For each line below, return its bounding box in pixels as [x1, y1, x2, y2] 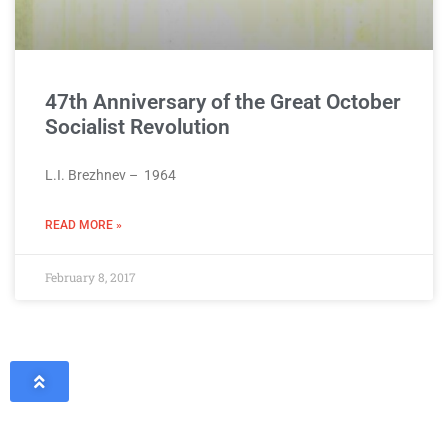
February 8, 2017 [45, 269, 136, 285]
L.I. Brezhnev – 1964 [45, 167, 176, 183]
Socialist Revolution [45, 115, 230, 139]
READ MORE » [45, 218, 122, 232]
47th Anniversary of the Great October [45, 90, 401, 114]
